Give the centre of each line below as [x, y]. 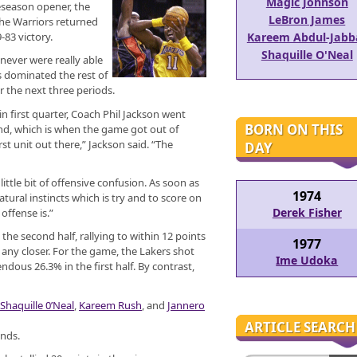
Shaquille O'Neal [307, 54]
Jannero [186, 305]
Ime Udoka [307, 261]
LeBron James [307, 19]
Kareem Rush [110, 305]
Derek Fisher [307, 213]
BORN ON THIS [293, 129]
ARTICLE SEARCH [300, 327]
